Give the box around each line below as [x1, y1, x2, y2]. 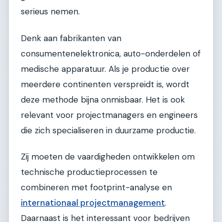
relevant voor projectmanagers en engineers [21, 109, 198, 120]
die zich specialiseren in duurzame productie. [21, 124, 196, 136]
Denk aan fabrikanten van [21, 32, 121, 44]
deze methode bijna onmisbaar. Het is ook [21, 94, 185, 105]
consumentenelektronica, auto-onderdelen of [21, 48, 201, 59]
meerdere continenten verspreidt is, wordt [21, 78, 189, 90]
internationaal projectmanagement [21, 197, 165, 209]
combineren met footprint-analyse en [21, 182, 172, 193]
